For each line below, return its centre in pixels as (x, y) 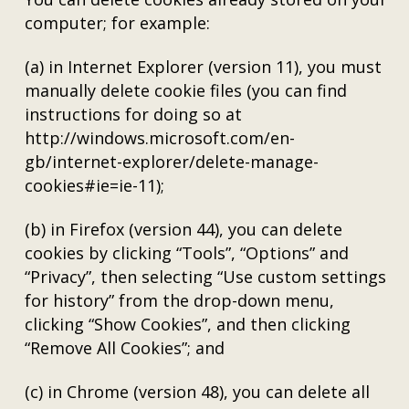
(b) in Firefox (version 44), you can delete (184, 229)
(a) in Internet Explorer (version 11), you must (204, 67)
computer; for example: (118, 23)
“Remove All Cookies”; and (125, 348)
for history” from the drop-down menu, (180, 300)
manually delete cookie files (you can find (186, 90)
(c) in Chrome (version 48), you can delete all (198, 392)
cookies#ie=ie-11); (95, 185)
